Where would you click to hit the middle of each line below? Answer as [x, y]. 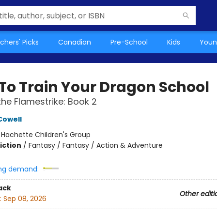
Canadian [75, 42]
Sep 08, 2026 [25, 199]
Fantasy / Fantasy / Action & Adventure [95, 145]
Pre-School [129, 42]
